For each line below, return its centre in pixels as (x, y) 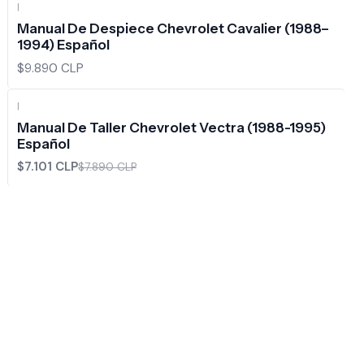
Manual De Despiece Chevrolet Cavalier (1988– (173, 29)
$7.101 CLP (47, 166)
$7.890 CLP (107, 167)
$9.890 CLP (50, 68)
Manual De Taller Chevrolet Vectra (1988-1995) (171, 127)
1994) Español (63, 45)
